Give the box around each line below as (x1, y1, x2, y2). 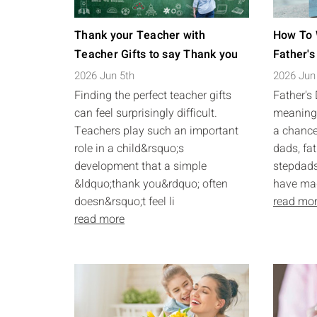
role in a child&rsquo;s (74, 140, 184, 157)
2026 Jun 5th (74, 68, 134, 83)
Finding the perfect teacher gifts (74, 87, 231, 104)
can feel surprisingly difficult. (74, 105, 217, 122)
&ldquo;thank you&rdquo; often (74, 175, 228, 192)
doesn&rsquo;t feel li (74, 193, 175, 210)
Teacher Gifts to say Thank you (74, 46, 238, 63)
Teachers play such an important (74, 122, 238, 139)
